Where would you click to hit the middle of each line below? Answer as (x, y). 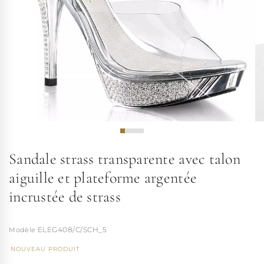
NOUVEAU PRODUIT (45, 249)
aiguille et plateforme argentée (103, 177)
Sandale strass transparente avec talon (125, 159)
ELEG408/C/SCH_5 (72, 229)
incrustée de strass (65, 196)
